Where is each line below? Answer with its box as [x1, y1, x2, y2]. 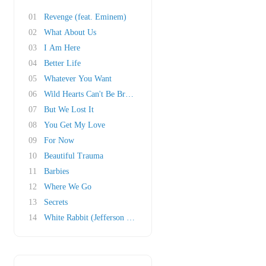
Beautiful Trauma [44, 151, 103, 160]
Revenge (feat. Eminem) [44, 12, 126, 21]
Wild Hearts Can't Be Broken [44, 90, 141, 99]
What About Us [44, 28, 96, 37]
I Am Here [44, 43, 80, 52]
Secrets [44, 198, 68, 207]
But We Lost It [44, 105, 94, 114]
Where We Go [44, 182, 91, 191]
